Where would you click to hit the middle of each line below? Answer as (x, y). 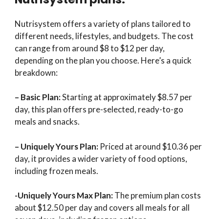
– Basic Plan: (38, 97)
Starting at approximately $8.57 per (127, 97)
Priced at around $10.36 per (150, 146)
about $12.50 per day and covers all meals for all (102, 208)
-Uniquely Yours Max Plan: (64, 196)
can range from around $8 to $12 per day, (90, 48)
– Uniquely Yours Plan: (56, 146)
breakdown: (36, 72)
